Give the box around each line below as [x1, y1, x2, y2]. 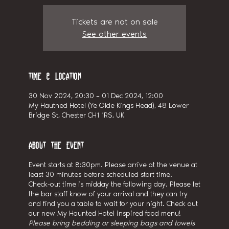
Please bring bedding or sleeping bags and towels [28, 218, 195, 227]
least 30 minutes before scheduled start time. [28, 170, 172, 179]
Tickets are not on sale [71, 16, 158, 27]
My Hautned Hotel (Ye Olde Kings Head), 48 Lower [28, 101, 189, 110]
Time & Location [28, 71, 81, 81]
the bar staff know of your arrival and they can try [28, 189, 188, 198]
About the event [28, 140, 84, 150]
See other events [82, 29, 147, 39]
